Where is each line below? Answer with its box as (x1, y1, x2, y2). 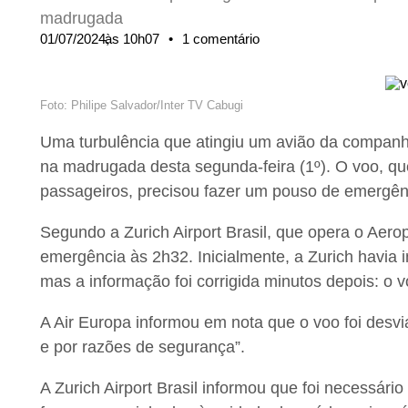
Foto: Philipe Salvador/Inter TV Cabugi (40, 98, 243, 113)
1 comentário (182, 31, 260, 46)
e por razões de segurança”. (40, 338, 245, 357)
